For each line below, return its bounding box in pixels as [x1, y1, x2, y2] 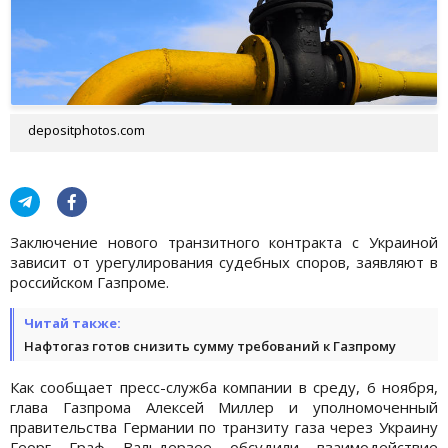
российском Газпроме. [10, 271, 169, 292]
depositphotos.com [28, 120, 145, 139]
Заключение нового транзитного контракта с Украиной [10, 231, 438, 252]
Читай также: [24, 313, 121, 332]
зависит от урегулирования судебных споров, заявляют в [10, 251, 438, 272]
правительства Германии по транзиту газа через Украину [10, 416, 438, 437]
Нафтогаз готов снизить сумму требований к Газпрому [24, 336, 396, 355]
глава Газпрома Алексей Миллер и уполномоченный [10, 396, 438, 417]
